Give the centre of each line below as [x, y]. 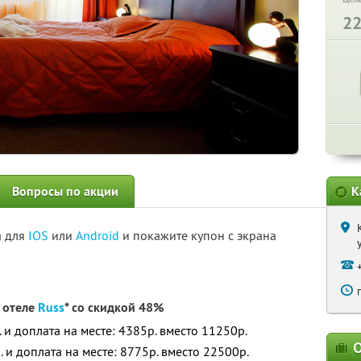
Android [99, 235]
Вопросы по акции [65, 191]
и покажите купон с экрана [199, 235]
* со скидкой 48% [114, 307]
